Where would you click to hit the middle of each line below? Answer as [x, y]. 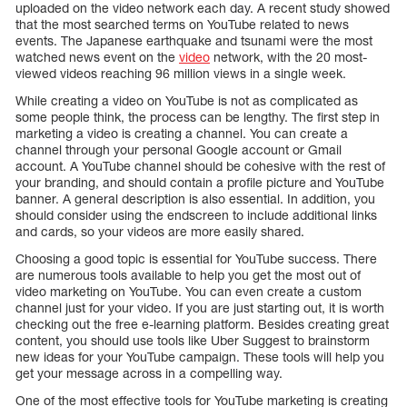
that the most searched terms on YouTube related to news [182, 25]
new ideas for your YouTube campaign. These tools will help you [200, 357]
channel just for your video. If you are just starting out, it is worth [200, 308]
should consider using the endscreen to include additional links [196, 215]
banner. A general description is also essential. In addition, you [195, 199]
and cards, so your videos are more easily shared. [160, 232]
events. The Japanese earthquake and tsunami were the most [194, 41]
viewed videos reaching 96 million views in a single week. [181, 74]
